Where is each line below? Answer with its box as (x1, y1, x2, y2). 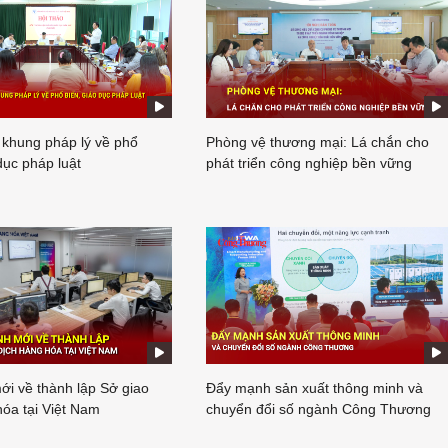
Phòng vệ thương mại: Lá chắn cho (206, 134, 429, 151)
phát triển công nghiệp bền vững (206, 155, 412, 172)
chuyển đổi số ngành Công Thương (206, 400, 431, 417)
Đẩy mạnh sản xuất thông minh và (206, 379, 423, 396)
